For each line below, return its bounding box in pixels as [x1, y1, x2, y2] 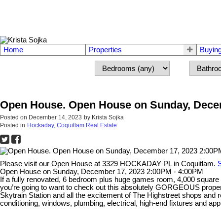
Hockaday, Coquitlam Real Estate [27, 122, 117, 129]
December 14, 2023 [29, 114, 82, 121]
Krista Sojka [92, 114, 124, 121]
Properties [89, 46, 122, 54]
